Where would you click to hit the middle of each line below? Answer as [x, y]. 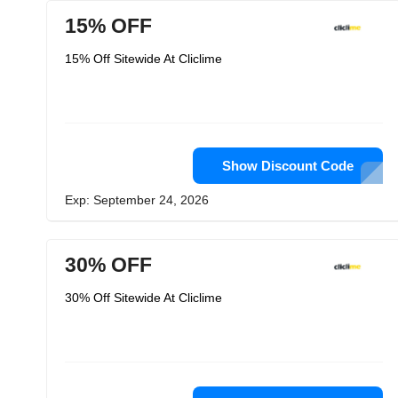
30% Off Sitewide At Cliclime [143, 298]
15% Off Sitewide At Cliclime [143, 59]
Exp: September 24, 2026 [137, 200]
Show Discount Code [288, 166]
